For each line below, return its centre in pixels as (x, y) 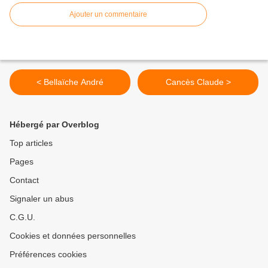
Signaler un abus (42, 199)
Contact (24, 180)
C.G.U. (22, 217)
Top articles (31, 143)
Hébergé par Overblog (54, 125)
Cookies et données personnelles (73, 236)
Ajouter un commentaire (108, 15)
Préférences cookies (48, 255)
